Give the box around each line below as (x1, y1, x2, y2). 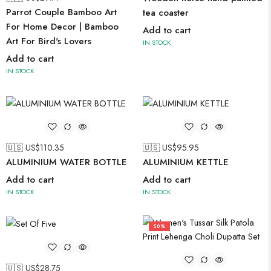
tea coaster (143, 6, 189, 20)
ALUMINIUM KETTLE (143, 155, 229, 169)
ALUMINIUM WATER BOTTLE (6, 155, 127, 169)
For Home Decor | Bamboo (6, 20, 119, 34)
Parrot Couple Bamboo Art (6, 5, 117, 19)
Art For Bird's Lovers (6, 34, 91, 48)
